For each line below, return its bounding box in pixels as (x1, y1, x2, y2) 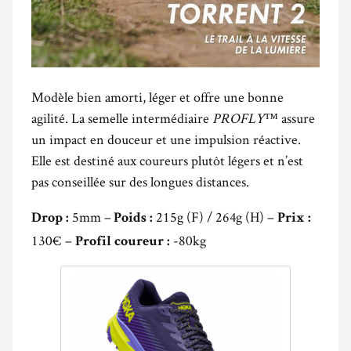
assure (278, 108, 315, 127)
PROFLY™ (212, 108, 278, 127)
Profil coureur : (75, 234, 170, 249)
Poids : (114, 211, 153, 226)
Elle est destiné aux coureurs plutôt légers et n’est (31, 150, 303, 169)
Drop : (31, 211, 69, 226)
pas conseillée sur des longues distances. (31, 172, 249, 190)
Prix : (277, 211, 311, 226)
